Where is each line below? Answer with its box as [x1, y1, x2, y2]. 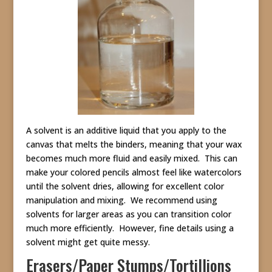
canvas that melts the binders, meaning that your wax [25, 138, 242, 150]
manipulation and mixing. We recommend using [25, 194, 217, 206]
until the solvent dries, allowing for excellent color [25, 180, 224, 192]
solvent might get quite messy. [25, 236, 150, 248]
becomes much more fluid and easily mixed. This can [25, 152, 237, 164]
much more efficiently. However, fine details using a [25, 222, 234, 234]
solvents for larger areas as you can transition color [25, 208, 231, 220]
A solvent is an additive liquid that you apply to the [25, 124, 226, 136]
